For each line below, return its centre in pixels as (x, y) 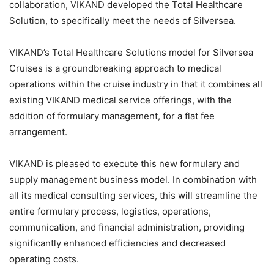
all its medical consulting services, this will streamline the (133, 195)
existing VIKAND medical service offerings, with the (120, 100)
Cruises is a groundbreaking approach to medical (115, 68)
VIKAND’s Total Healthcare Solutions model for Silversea (131, 52)
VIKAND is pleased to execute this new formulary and (124, 163)
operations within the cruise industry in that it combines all (136, 84)
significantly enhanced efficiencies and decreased (117, 243)
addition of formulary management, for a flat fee (112, 116)
